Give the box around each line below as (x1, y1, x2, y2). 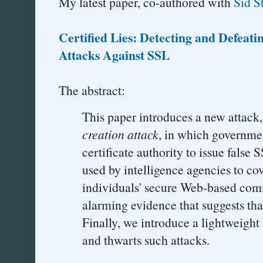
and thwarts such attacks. (82, 231, 210, 249)
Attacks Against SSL (59, 45, 170, 64)
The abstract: (59, 81, 125, 99)
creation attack (82, 126, 159, 143)
